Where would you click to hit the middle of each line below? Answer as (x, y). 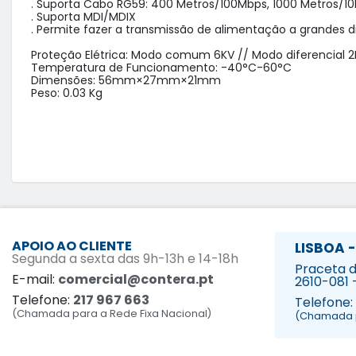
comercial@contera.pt (136, 280)
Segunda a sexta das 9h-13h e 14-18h (125, 259)
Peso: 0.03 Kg (67, 93)
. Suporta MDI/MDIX (85, 17)
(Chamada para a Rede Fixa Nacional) (112, 314)
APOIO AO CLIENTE (72, 246)
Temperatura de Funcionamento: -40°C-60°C (161, 68)
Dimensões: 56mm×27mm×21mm (126, 81)
